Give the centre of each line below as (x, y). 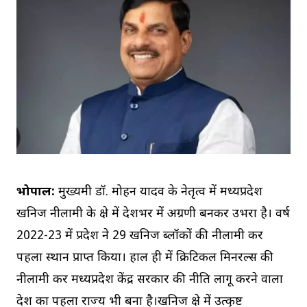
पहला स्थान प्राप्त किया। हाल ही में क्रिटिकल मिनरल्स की (145, 258)
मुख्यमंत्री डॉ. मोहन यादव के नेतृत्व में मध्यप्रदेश (159, 193)
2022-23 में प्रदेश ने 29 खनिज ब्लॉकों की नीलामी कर (140, 236)
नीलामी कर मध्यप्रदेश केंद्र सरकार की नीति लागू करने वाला (150, 280)
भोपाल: (36, 193)
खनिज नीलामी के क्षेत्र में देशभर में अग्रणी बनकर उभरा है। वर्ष (153, 214)
